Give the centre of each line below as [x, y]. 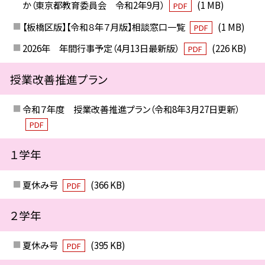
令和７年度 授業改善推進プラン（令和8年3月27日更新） [131, 109]
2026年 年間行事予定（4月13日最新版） [101, 48]
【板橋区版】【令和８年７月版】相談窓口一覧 [104, 26]
